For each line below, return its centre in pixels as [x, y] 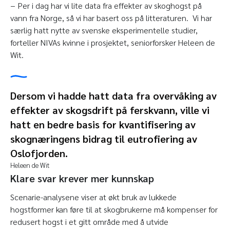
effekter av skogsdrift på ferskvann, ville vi [110, 110]
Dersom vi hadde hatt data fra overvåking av [113, 95]
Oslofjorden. [39, 153]
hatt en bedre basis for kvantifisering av [103, 124]
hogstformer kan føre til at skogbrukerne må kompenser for [114, 209]
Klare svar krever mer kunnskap [82, 178]
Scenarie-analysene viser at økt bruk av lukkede [93, 197]
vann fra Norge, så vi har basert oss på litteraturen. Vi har [111, 17]
